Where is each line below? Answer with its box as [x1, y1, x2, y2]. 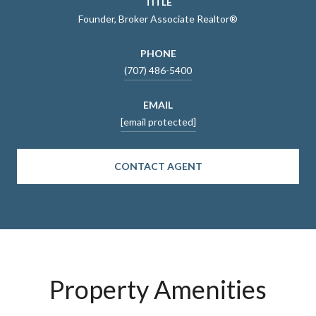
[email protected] [120, 115, 196, 128]
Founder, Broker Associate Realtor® [78, 12, 238, 25]
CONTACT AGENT [114, 159, 202, 172]
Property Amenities [49, 273, 267, 305]
